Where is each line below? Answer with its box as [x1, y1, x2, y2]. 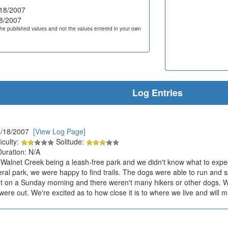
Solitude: [54, 136, 86, 147]
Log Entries [132, 85, 183, 99]
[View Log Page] [33, 126, 85, 136]
